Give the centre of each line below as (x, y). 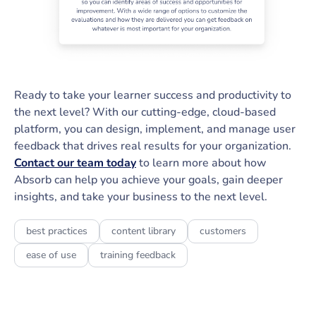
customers (223, 231)
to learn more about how (201, 163)
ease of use (51, 255)
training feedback (138, 255)
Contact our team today (75, 163)
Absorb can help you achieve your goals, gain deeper (148, 180)
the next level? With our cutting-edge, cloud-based (145, 112)
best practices (57, 231)
